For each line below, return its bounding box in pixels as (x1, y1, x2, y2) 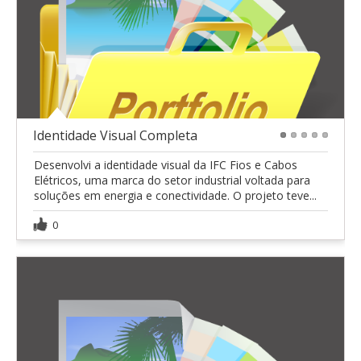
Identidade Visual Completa (33, 127, 197, 145)
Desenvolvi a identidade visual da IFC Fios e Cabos (34, 157, 297, 173)
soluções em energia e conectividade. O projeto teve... (34, 188, 317, 204)
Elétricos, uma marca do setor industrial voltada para (34, 172, 310, 189)
